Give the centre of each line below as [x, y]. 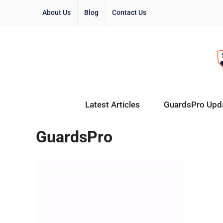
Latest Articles [112, 104]
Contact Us [129, 12]
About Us [56, 12]
